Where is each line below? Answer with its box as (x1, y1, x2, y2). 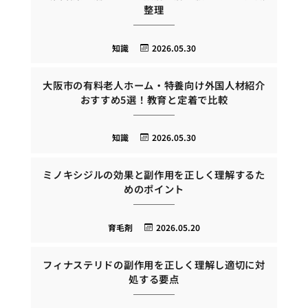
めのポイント (123, 181, 185, 197)
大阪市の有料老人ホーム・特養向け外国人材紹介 (43, 77, 265, 92)
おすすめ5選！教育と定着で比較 (80, 91, 228, 107)
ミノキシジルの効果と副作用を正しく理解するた (43, 167, 265, 182)
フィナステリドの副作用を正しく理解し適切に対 (43, 256, 265, 272)
